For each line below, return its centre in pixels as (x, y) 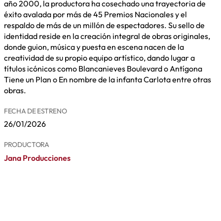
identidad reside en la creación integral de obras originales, (107, 36)
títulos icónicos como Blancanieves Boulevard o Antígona (103, 68)
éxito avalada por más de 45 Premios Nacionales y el (95, 14)
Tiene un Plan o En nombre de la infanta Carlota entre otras (108, 79)
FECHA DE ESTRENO (36, 111)
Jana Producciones (37, 158)
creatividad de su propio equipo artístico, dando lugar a (99, 57)
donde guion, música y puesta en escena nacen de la (94, 47)
